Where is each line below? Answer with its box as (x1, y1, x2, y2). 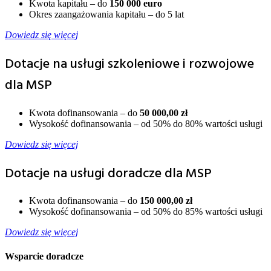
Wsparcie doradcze (5, 250, 83, 261)
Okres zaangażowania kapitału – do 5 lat (29, 9, 184, 20)
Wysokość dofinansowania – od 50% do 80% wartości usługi (29, 118, 263, 129)
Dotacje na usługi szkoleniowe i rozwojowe (5, 54, 254, 76)
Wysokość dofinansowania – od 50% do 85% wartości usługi (29, 206, 263, 217)
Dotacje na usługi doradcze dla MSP (5, 163, 212, 184)
